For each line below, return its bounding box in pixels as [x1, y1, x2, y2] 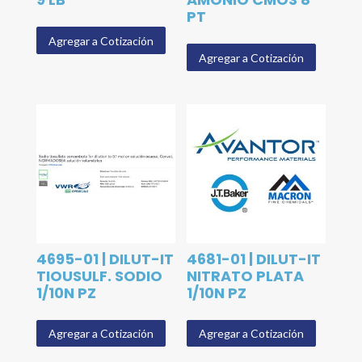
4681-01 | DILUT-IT [187, 249, 322, 269]
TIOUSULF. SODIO [36, 266, 162, 286]
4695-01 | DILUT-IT [36, 249, 174, 269]
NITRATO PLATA [187, 266, 305, 286]
